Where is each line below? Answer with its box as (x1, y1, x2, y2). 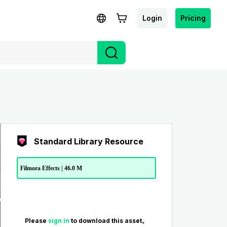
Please (24, 217, 48, 225)
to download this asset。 (70, 217, 148, 225)
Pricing (180, 13, 206, 22)
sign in (48, 217, 71, 225)
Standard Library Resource (33, 136, 143, 146)
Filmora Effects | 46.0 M (20, 164, 82, 172)
